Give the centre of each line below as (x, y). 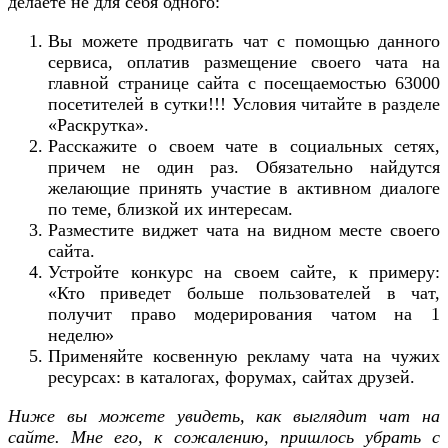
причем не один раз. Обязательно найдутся (244, 167)
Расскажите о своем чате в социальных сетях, (244, 146)
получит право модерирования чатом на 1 (244, 314)
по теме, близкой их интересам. (170, 209)
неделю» (81, 335)
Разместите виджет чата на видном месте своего (244, 230)
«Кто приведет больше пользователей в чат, (244, 293)
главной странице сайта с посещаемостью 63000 (244, 83)
